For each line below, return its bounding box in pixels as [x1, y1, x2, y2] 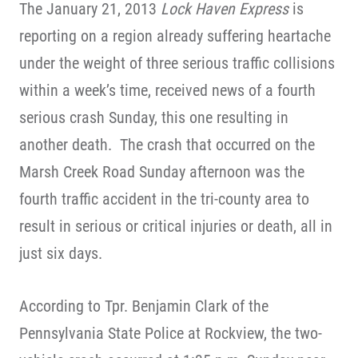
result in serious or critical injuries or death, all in [19, 217, 332, 236]
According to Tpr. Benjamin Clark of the [19, 296, 268, 316]
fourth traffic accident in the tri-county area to [19, 189, 309, 209]
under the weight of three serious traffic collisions [19, 54, 335, 73]
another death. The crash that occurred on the [19, 135, 315, 154]
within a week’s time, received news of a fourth [19, 81, 316, 100]
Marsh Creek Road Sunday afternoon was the [19, 162, 304, 181]
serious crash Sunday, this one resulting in [19, 108, 288, 127]
